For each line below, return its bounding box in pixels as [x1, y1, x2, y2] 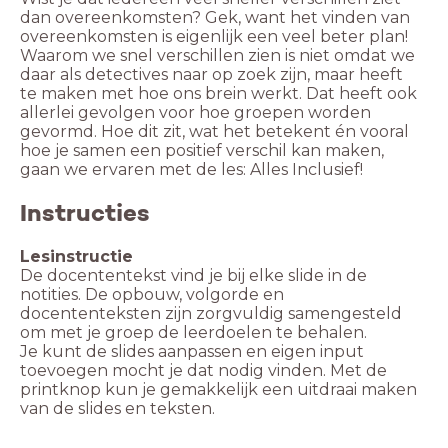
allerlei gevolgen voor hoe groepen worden [20, 103, 371, 123]
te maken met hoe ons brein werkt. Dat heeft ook [20, 84, 417, 104]
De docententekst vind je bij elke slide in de [20, 266, 367, 286]
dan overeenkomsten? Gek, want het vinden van [20, 8, 410, 28]
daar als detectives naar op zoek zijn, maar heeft [20, 65, 403, 85]
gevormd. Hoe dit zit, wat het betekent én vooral [20, 122, 409, 142]
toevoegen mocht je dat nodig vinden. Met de [20, 361, 387, 381]
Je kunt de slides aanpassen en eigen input [20, 342, 364, 362]
